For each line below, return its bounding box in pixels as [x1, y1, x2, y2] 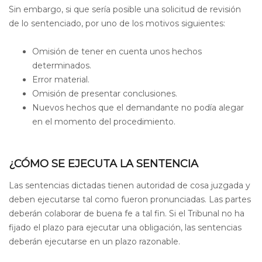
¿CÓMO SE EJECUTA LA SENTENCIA [9, 157, 198, 170]
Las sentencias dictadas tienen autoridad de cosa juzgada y [9, 180, 250, 191]
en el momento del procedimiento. [32, 116, 175, 127]
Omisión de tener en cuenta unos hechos [32, 46, 202, 57]
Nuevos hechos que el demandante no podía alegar [32, 102, 244, 113]
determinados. [32, 60, 91, 71]
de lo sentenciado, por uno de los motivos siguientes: [9, 18, 225, 29]
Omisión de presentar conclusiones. [32, 88, 177, 99]
